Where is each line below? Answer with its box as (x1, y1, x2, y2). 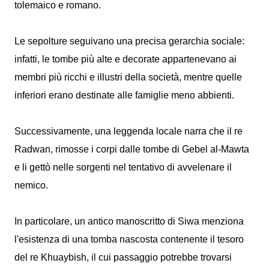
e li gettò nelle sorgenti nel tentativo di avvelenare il (14, 162, 232, 172)
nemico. (14, 180, 50, 190)
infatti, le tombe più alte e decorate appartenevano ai (14, 54, 237, 64)
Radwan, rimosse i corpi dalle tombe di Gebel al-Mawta (14, 144, 249, 154)
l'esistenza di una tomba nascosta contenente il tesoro (14, 234, 244, 244)
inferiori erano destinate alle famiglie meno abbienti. (14, 90, 234, 100)
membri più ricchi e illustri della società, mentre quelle (14, 72, 242, 82)
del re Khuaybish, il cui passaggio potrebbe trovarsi (14, 252, 232, 262)
